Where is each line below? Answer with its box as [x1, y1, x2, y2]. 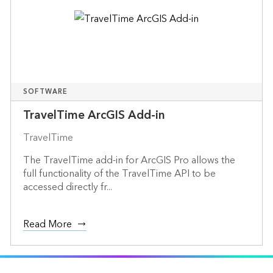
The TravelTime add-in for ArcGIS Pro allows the [23, 151, 235, 169]
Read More [23, 215, 72, 233]
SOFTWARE [23, 85, 68, 97]
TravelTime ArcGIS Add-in [23, 105, 165, 126]
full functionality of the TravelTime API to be [23, 165, 216, 182]
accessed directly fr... [23, 178, 112, 196]
